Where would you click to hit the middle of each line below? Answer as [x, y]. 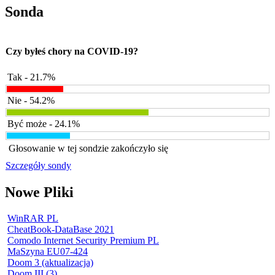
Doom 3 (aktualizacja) [50, 263]
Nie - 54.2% [31, 101]
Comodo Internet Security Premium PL [83, 241]
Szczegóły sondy [38, 166]
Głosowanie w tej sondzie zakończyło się [88, 149]
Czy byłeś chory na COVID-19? [72, 52]
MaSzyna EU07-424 [48, 252]
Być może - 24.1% [44, 124]
